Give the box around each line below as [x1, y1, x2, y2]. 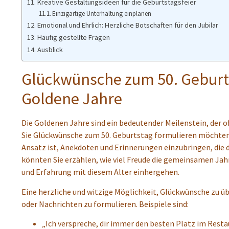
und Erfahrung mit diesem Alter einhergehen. [21, 167, 179, 177]
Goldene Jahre [21, 88, 122, 109]
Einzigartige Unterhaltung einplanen [52, 9, 152, 18]
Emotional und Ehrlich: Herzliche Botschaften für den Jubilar [37, 20, 218, 30]
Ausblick [37, 45, 63, 55]
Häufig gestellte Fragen [37, 33, 110, 42]
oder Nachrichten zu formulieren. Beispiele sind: [21, 198, 189, 209]
